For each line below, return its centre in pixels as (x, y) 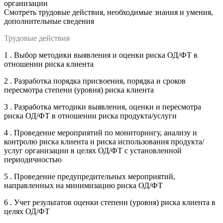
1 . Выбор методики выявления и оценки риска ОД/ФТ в (101, 55)
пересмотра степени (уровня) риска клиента (79, 90)
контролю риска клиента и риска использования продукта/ (104, 141)
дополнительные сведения (49, 21)
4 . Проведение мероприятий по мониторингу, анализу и (101, 132)
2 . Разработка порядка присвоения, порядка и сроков (95, 81)
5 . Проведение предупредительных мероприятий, (90, 176)
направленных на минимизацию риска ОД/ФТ (83, 185)
